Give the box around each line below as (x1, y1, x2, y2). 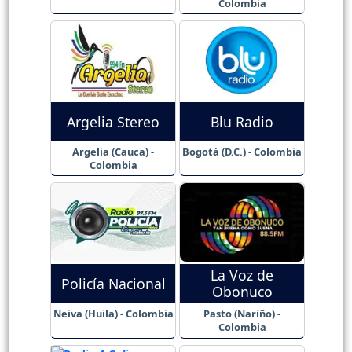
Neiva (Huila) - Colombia (53, 306, 174, 321)
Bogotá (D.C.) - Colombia (182, 144, 302, 159)
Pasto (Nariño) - (203, 306, 280, 321)
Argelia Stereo (67, 112, 159, 131)
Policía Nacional (60, 273, 166, 293)
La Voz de (211, 266, 273, 285)
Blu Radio (211, 112, 273, 131)
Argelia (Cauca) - (72, 144, 154, 159)
